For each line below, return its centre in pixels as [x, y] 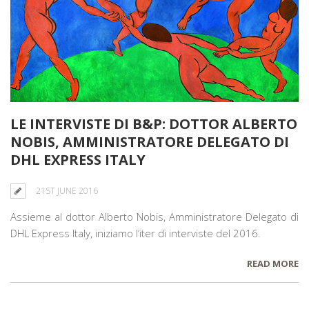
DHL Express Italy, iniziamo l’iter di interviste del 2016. [136, 233]
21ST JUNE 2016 [67, 190]
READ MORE [273, 263]
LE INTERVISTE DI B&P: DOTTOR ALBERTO [154, 123]
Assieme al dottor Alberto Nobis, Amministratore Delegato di [154, 216]
